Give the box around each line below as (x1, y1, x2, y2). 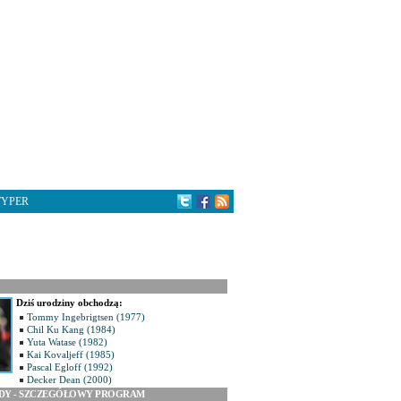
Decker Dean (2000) (27, 374, 112, 385)
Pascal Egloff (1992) (27, 362, 113, 372)
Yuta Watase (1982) (27, 337, 107, 347)
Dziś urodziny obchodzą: (16, 297, 123, 308)
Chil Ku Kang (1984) (27, 324, 115, 335)
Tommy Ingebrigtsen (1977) (27, 311, 145, 322)
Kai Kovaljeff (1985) (27, 349, 115, 360)
